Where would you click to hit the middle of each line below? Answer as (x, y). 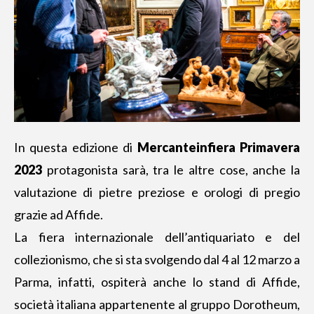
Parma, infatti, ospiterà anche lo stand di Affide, (157, 282)
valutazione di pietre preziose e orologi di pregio (157, 192)
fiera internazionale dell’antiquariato (141, 237)
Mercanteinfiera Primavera (219, 148)
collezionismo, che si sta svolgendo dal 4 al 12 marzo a (157, 260)
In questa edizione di (76, 148)
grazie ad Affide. (59, 215)
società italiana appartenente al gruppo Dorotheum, (157, 305)
